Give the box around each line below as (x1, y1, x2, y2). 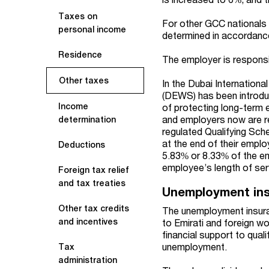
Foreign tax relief (58, 165, 129, 175)
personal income (58, 25, 126, 34)
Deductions (58, 140, 105, 150)
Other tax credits (58, 204, 129, 213)
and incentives (58, 217, 118, 226)
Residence (58, 50, 102, 59)
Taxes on (58, 11, 97, 21)
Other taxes (59, 76, 109, 85)
